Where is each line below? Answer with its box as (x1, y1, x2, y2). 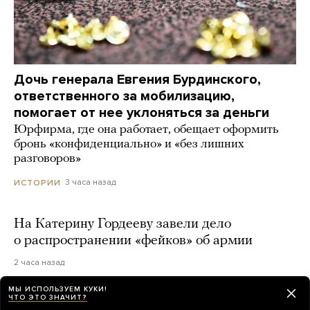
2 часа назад (14, 257, 64, 267)
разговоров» (14, 152, 81, 166)
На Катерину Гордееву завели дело (14, 217, 231, 231)
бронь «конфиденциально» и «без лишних (14, 138, 244, 152)
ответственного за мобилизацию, (14, 88, 235, 105)
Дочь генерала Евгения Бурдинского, (14, 71, 261, 89)
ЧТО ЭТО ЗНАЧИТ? (8, 293, 87, 302)
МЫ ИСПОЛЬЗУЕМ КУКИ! (8, 284, 107, 293)
